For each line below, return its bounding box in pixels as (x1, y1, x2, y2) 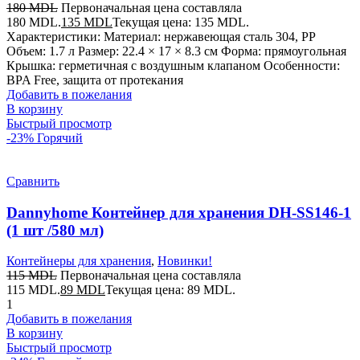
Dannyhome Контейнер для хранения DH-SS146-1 (6, 203, 351, 221)
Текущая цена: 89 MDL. (105, 283, 235, 297)
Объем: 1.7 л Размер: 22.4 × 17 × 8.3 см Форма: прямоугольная (6, 43, 346, 58)
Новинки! (157, 254, 212, 268)
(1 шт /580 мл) (6, 221, 104, 239)
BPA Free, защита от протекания (6, 72, 183, 87)
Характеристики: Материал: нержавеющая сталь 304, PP (6, 29, 315, 43)
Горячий (37, 130, 83, 145)
